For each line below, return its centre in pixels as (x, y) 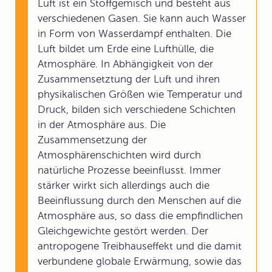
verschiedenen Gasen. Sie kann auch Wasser (142, 19)
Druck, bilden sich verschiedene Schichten (137, 110)
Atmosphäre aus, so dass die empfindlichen (140, 216)
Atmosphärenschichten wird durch (119, 155)
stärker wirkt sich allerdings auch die (124, 185)
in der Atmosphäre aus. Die (102, 125)
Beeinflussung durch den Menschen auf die (139, 201)
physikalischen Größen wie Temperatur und (140, 94)
